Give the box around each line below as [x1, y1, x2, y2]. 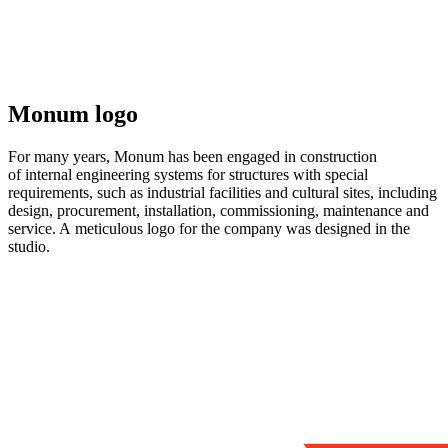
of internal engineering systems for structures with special [8, 165, 368, 183]
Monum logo [8, 101, 138, 127]
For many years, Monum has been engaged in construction [8, 147, 377, 165]
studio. [8, 237, 50, 255]
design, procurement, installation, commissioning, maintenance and [8, 201, 429, 219]
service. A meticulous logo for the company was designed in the [8, 219, 410, 237]
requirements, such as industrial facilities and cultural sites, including [8, 183, 437, 201]
